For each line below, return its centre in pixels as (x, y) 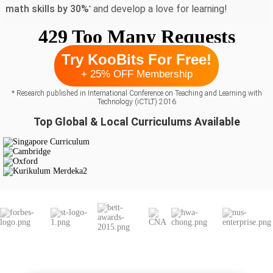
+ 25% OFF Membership (136, 74)
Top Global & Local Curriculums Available (136, 121)
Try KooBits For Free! (136, 60)
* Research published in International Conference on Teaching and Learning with (136, 93)
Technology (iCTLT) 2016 (136, 101)
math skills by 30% (47, 9)
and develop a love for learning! (159, 9)
